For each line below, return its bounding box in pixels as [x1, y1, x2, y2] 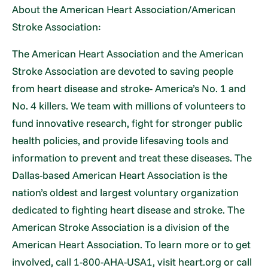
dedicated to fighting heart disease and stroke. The [12, 203, 245, 216]
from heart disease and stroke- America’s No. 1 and [12, 81, 246, 95]
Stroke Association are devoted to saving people [12, 64, 234, 77]
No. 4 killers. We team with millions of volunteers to [12, 99, 246, 112]
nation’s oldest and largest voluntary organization [12, 185, 239, 199]
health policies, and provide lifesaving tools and [12, 133, 229, 147]
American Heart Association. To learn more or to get [12, 237, 251, 251]
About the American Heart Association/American [12, 2, 236, 16]
